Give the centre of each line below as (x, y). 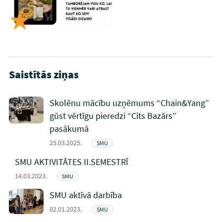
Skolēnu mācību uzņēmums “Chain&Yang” (129, 103)
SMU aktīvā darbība (85, 195)
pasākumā (69, 129)
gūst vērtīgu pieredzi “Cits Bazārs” (113, 116)
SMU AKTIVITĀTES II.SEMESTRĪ (71, 162)
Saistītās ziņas (44, 75)
